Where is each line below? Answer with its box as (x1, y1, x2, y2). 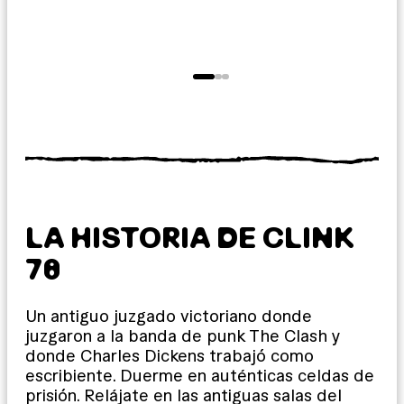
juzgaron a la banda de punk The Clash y (25, 326, 340, 345)
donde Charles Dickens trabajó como (25, 345, 314, 365)
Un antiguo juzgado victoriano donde (25, 306, 312, 326)
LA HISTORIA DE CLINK (25, 220, 354, 253)
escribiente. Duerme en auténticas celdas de (25, 365, 374, 385)
